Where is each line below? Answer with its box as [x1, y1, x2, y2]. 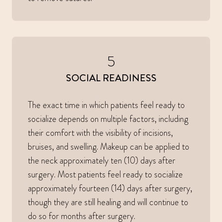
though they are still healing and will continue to [28, 196, 188, 209]
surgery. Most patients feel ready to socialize [28, 168, 183, 181]
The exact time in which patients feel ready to [28, 99, 185, 112]
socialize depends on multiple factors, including [28, 112, 188, 126]
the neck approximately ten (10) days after [28, 154, 175, 167]
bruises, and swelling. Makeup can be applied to [28, 140, 189, 154]
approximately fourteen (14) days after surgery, [28, 182, 192, 195]
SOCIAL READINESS [65, 71, 157, 86]
